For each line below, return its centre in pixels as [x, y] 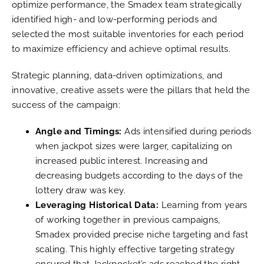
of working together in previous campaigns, [128, 220]
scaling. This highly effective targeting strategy [135, 249]
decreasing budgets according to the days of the [139, 175]
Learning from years [203, 205]
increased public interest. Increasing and [122, 161]
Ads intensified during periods [187, 131]
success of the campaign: [66, 105]
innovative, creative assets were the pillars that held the [131, 90]
